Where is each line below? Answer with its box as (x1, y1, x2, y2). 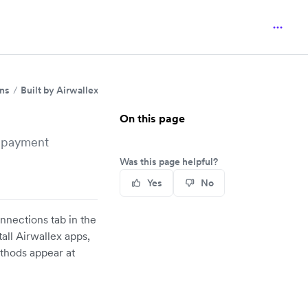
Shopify (109, 84, 143, 96)
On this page (120, 111, 185, 125)
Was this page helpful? (120, 155, 218, 168)
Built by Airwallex (21, 84, 98, 96)
